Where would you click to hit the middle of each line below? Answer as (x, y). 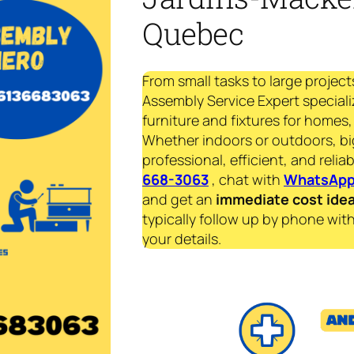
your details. (182, 239)
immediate (251, 200)
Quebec (193, 33)
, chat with (246, 180)
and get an (177, 200)
